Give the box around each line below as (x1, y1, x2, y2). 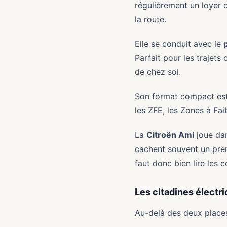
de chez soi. (135, 67, 181, 77)
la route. (135, 14, 166, 24)
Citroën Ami (146, 130, 194, 140)
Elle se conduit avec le (135, 39, 223, 49)
